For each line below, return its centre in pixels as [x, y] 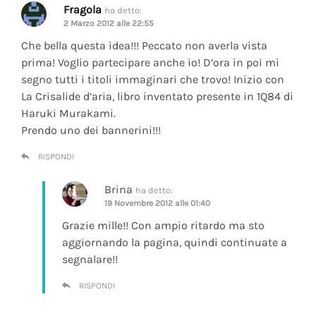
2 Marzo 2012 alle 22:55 [109, 23]
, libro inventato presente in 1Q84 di [203, 96]
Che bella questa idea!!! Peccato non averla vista [144, 45]
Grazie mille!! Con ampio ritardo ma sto [163, 225]
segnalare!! [90, 259]
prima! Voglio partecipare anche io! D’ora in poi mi [150, 62]
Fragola [83, 9]
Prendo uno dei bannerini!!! [91, 130]
